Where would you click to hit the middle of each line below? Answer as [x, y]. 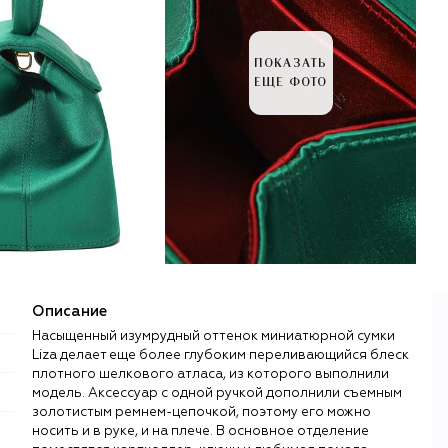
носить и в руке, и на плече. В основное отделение [200, 431]
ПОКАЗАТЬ [290, 63]
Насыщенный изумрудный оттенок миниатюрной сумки [213, 336]
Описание [69, 311]
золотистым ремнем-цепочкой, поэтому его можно [201, 412]
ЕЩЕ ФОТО [290, 82]
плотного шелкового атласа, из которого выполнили [210, 374]
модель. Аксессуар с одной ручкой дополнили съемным [217, 393]
